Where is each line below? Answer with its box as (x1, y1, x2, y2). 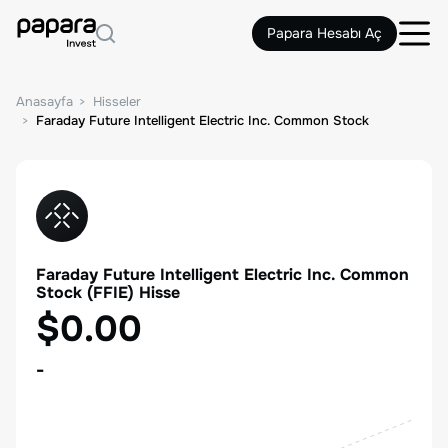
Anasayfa (16, 93, 73, 110)
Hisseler (93, 93, 141, 110)
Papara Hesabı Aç (267, 24, 382, 42)
